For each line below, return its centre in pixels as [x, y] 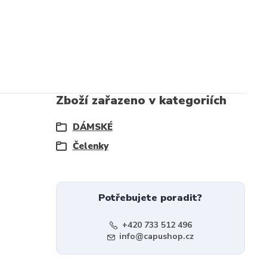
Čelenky [90, 146]
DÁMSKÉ [92, 127]
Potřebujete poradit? [150, 198]
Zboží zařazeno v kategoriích [141, 100]
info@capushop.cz [156, 236]
